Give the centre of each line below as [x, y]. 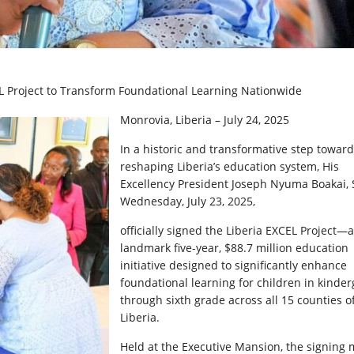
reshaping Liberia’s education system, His [230, 166]
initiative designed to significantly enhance [233, 265]
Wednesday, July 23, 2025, [188, 201]
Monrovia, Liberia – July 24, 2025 [205, 119]
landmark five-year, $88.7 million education [234, 247]
